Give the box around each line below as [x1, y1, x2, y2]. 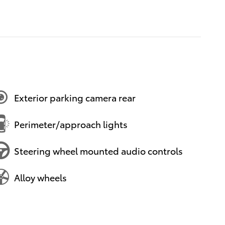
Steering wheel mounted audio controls [14, 144, 183, 157]
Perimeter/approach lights [14, 117, 128, 130]
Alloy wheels [14, 170, 67, 183]
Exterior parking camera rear [14, 90, 136, 103]
